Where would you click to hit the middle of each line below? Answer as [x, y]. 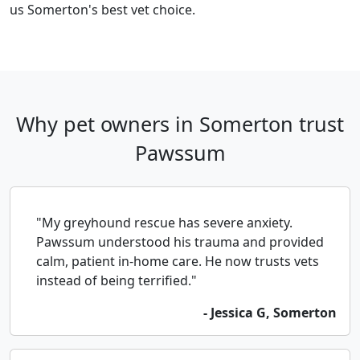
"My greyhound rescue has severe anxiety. [164, 223]
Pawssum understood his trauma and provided [180, 242]
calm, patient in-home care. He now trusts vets [178, 262]
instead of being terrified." [117, 281]
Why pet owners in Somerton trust [180, 124]
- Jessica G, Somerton [270, 313]
